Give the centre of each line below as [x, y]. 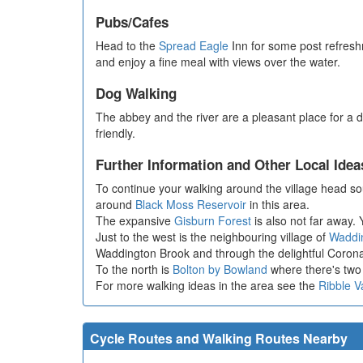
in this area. [278, 205]
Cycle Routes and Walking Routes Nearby [219, 339]
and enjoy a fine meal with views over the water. [218, 62]
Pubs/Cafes [132, 22]
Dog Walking [136, 94]
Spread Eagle [194, 46]
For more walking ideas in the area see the [207, 286]
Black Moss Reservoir [191, 205]
